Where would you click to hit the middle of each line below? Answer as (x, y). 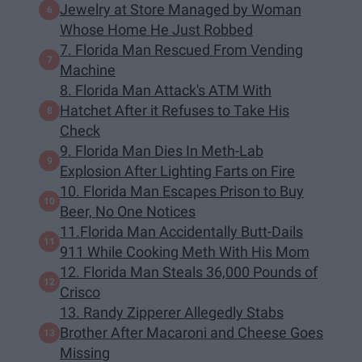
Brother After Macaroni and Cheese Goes (192, 333)
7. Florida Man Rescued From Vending (181, 50)
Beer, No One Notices (128, 212)
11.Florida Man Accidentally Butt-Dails (181, 232)
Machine (88, 70)
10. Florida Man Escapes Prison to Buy (182, 192)
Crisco (80, 293)
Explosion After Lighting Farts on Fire (177, 171)
